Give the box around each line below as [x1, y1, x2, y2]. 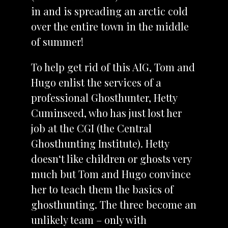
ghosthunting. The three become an [31, 197, 196, 211]
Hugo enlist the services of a [31, 75, 161, 89]
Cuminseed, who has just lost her [31, 105, 182, 120]
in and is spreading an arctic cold [31, 4, 188, 18]
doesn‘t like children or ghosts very [31, 151, 191, 165]
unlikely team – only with [31, 212, 147, 226]
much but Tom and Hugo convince [31, 166, 191, 181]
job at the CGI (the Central [31, 121, 152, 135]
